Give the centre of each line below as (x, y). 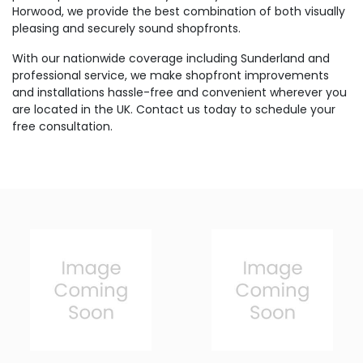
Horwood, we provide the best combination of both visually (179, 11)
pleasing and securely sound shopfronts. (126, 28)
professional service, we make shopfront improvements (171, 75)
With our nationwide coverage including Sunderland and (171, 58)
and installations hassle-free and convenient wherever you (179, 92)
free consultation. (62, 126)
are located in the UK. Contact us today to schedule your (174, 109)
